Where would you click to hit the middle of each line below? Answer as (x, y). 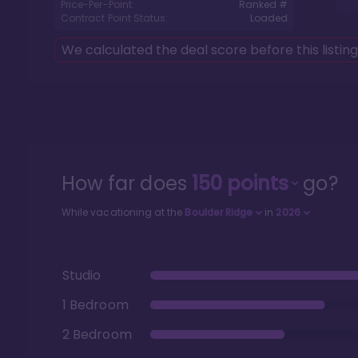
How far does (127, 183)
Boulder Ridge (219, 212)
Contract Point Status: (115, 18)
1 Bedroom (95, 304)
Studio (82, 275)
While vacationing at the (123, 212)
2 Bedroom (97, 334)
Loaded (268, 18)
